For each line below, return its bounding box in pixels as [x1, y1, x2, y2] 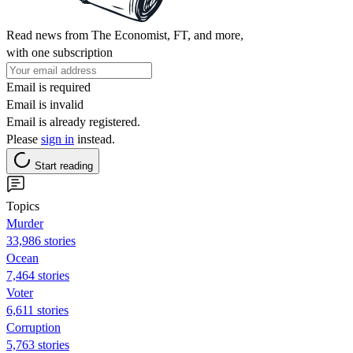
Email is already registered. [6, 114, 140, 128]
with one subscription [6, 45, 113, 59]
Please [6, 132, 41, 146]
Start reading [35, 159, 93, 172]
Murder [6, 216, 43, 230]
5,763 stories [6, 337, 69, 351]
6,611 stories [6, 303, 69, 317]
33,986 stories [6, 233, 76, 247]
